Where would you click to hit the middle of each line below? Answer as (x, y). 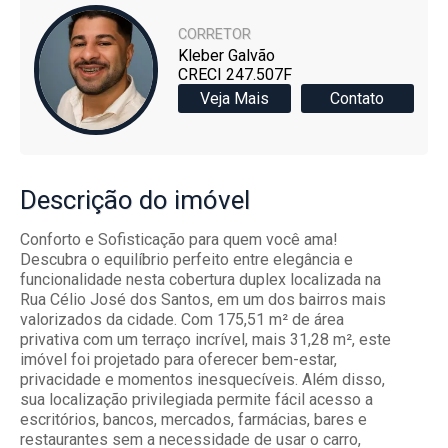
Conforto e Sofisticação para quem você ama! (179, 239)
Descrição (76, 199)
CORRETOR (214, 35)
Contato (357, 99)
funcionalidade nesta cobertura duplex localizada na (200, 279)
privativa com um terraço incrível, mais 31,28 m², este (205, 339)
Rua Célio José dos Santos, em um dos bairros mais (203, 299)
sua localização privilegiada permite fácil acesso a (196, 399)
